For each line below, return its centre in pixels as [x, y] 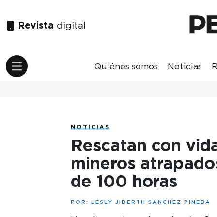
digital [70, 25]
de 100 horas [124, 181]
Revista [35, 25]
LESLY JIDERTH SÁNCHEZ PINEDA [151, 202]
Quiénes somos [126, 66]
